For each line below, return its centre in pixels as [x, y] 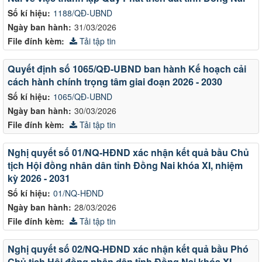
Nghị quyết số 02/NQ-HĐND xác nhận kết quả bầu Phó [128, 249]
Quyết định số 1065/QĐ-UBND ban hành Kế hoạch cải [127, 68]
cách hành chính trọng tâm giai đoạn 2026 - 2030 [115, 81]
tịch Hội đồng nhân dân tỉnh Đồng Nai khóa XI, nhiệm [125, 165]
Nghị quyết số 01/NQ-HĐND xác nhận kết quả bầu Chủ [128, 152]
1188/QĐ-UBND [83, 13]
